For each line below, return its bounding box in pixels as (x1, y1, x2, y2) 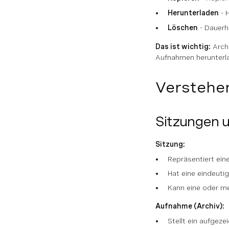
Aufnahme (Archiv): (155, 201, 224, 210)
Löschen (168, 23, 198, 32)
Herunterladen (168, 8, 219, 17)
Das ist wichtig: (155, 42, 211, 51)
